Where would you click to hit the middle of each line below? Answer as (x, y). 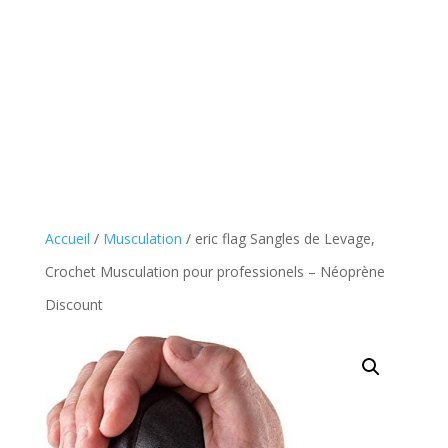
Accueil (67, 238)
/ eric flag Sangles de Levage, (278, 238)
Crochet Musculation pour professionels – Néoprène (214, 271)
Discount (73, 304)
